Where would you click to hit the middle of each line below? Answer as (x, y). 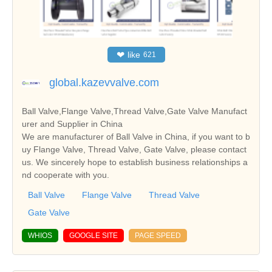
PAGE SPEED (158, 236)
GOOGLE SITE (93, 236)
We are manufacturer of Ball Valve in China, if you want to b (136, 137)
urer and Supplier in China (72, 124)
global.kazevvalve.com (104, 83)
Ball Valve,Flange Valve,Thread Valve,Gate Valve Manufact (134, 111)
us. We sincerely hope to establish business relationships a (135, 162)
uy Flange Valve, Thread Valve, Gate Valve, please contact (134, 150)
